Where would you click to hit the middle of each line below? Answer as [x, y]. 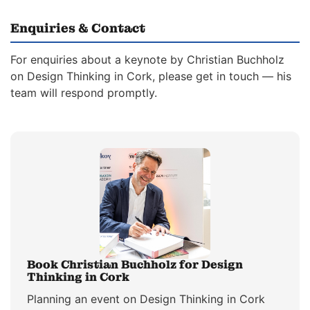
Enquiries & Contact [78, 29]
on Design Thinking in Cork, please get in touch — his [151, 76]
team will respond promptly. [84, 93]
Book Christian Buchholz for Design [135, 265]
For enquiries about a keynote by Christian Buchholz [147, 60]
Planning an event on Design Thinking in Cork [146, 299]
